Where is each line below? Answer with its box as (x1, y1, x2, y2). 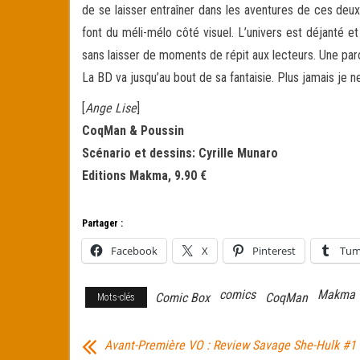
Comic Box (155, 289, 210, 305)
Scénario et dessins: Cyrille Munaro (82, 145, 278, 161)
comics (219, 286, 256, 302)
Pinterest (252, 243, 296, 258)
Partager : (82, 217, 123, 229)
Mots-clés (97, 291, 135, 303)
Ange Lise (85, 100, 137, 116)
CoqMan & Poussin (82, 123, 184, 138)
